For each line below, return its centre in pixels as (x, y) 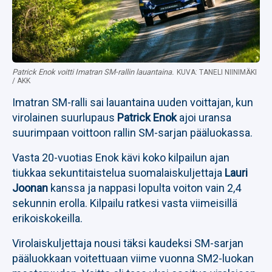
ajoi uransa (204, 117)
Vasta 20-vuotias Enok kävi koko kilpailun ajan (121, 158)
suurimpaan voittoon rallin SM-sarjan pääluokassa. (132, 133)
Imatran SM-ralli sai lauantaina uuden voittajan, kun (133, 102)
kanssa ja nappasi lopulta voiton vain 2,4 (144, 188)
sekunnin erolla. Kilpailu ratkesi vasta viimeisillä (125, 203)
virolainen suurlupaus (65, 117)
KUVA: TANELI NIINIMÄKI (217, 72)
